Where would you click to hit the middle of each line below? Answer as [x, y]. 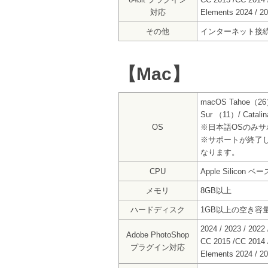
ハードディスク [158, 210]
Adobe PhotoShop [158, 235]
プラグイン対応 [158, 248]
